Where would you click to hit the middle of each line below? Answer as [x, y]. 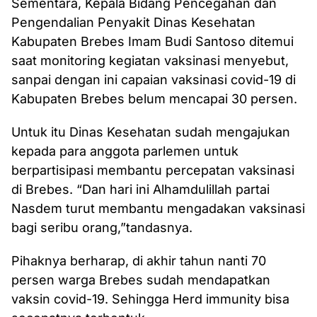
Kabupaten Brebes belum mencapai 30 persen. [154, 99]
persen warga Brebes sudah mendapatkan [141, 280]
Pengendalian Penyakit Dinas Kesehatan [133, 23]
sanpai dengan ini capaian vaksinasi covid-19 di [154, 80]
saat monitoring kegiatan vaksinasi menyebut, [150, 61]
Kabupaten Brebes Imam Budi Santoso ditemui [152, 42]
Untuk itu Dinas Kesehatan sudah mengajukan [151, 132]
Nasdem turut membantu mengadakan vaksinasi [158, 209]
